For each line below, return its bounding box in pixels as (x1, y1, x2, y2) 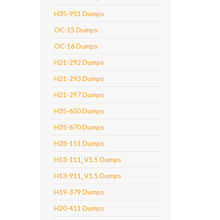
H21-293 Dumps (54, 74, 104, 82)
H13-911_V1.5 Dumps (54, 171, 121, 180)
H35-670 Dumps (54, 123, 104, 131)
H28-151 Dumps (54, 139, 104, 147)
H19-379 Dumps (54, 188, 104, 196)
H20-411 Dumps (54, 204, 104, 212)
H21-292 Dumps (54, 58, 104, 66)
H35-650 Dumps (54, 107, 104, 115)
